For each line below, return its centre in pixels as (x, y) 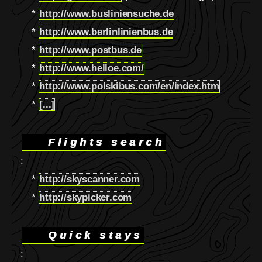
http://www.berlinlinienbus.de (106, 32)
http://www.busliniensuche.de (106, 14)
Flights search (94, 142)
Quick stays (83, 235)
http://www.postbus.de (90, 50)
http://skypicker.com (86, 198)
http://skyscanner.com (89, 180)
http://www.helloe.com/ (92, 68)
